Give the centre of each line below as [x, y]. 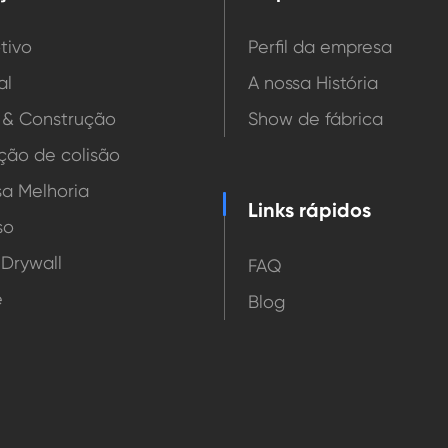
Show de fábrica [315, 119]
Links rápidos [309, 210]
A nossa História [313, 83]
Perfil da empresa [320, 47]
